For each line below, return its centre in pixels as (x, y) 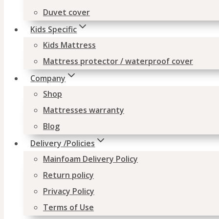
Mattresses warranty (84, 110)
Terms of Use (68, 207)
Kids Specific (54, 29)
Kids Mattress (69, 45)
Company (48, 78)
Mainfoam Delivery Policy (90, 159)
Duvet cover (66, 12)
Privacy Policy (69, 191)
